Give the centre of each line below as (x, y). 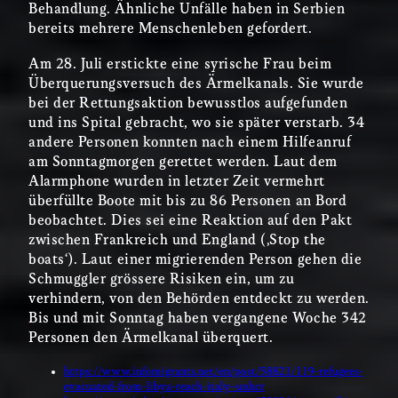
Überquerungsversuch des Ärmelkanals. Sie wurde (196, 84)
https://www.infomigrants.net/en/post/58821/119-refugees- (214, 372)
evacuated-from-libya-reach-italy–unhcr (164, 387)
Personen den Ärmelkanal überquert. (151, 338)
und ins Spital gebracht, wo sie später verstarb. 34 (197, 123)
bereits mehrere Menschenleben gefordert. (171, 29)
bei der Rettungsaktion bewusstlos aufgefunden (188, 104)
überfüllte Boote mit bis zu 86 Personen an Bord (188, 202)
